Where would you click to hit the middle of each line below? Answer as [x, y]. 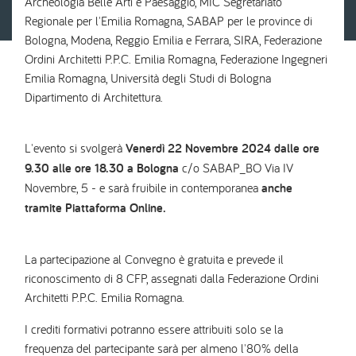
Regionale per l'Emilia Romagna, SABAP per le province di [168, 21]
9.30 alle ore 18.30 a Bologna [102, 168]
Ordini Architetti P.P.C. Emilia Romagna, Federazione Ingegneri [176, 59]
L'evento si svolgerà [75, 148]
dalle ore [297, 149]
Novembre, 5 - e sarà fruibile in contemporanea [143, 188]
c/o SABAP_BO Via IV [236, 168]
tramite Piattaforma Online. [95, 208]
